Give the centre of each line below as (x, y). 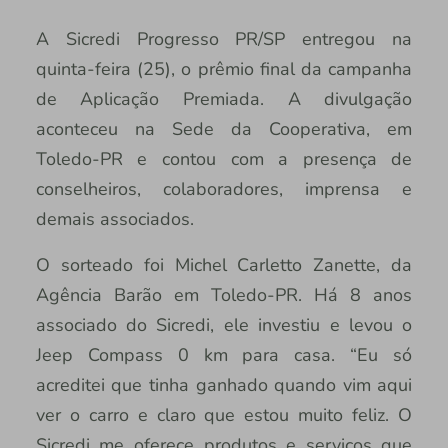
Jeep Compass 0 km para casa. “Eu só (224, 355)
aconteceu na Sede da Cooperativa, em (224, 129)
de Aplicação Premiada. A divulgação (224, 99)
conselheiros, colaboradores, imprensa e (224, 189)
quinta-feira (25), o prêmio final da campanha (224, 69)
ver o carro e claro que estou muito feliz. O (224, 415)
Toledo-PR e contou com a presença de (224, 159)
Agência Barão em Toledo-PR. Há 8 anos (224, 295)
